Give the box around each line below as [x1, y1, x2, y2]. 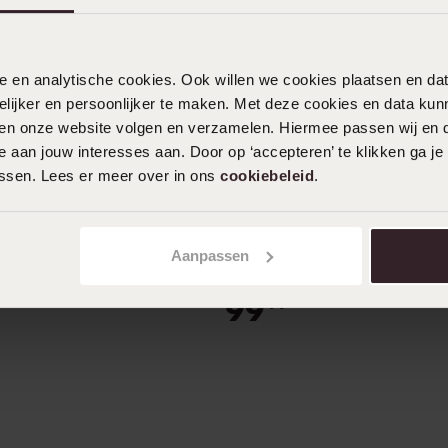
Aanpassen [170, 246, 249, 264]
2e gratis [244, 209, 304, 223]
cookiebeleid [220, 167, 314, 185]
